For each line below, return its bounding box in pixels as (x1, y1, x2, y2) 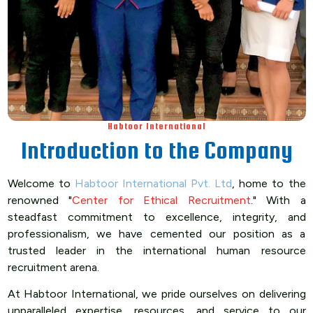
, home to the (232, 177, 306, 190)
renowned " (7, 194, 72, 207)
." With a (250, 194, 306, 207)
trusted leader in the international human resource (7, 244, 306, 257)
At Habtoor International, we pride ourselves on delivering (7, 287, 306, 300)
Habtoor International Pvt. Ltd (74, 177, 233, 190)
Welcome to (7, 177, 75, 190)
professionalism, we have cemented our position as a (7, 227, 306, 240)
